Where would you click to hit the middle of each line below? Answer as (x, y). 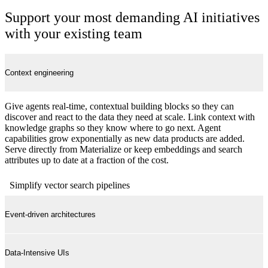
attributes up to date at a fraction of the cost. (87, 160)
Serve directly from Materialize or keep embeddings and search (124, 150)
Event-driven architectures (50, 215)
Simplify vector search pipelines (70, 185)
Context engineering (39, 73)
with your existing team (74, 34)
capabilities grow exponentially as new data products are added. (125, 139)
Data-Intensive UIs (37, 253)
